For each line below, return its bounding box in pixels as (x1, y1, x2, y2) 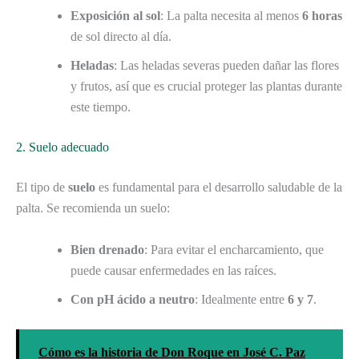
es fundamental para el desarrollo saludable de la (95, 180, 342, 195)
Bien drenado (71, 242, 144, 256)
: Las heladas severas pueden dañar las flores (114, 58, 339, 73)
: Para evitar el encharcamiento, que (144, 242, 324, 256)
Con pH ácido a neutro (71, 292, 195, 306)
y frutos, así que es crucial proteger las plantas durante (71, 79, 342, 94)
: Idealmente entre (195, 292, 288, 306)
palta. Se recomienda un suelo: (16, 201, 170, 216)
